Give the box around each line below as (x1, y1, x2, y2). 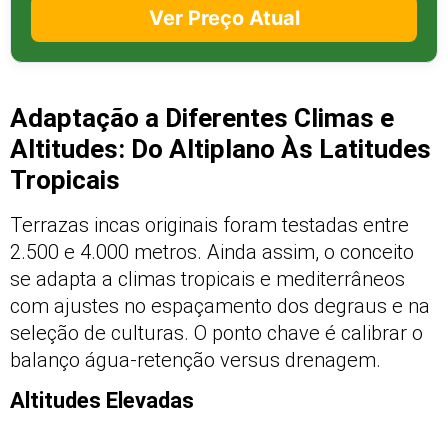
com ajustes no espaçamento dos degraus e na (10, 293, 430, 318)
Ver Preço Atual (148, 5, 300, 30)
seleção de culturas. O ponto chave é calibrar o (10, 320, 423, 345)
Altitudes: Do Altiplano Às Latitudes (10, 133, 431, 164)
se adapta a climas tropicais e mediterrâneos (10, 266, 405, 291)
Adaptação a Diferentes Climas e (10, 102, 394, 133)
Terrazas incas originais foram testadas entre (10, 212, 409, 237)
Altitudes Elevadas (10, 387, 194, 413)
